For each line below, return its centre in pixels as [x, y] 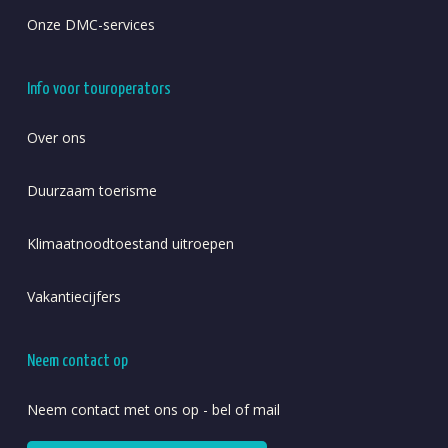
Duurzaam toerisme [91, 190]
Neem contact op [77, 361]
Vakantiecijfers [73, 296]
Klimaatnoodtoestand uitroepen [130, 243]
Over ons [56, 137]
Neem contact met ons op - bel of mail [153, 409]
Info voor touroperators [98, 89]
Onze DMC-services [90, 24]
